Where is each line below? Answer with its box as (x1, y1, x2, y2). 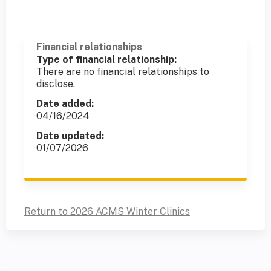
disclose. (36, 77, 75, 90)
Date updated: (36, 129, 104, 142)
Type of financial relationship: (36, 53, 177, 65)
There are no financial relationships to (36, 65, 209, 77)
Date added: (36, 97, 94, 109)
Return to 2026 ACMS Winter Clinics (24, 205, 190, 217)
